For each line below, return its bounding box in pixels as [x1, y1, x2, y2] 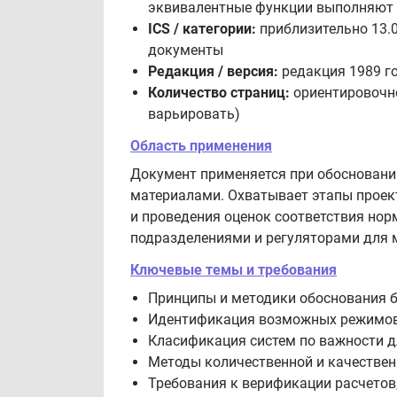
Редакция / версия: [148, 63, 278, 80]
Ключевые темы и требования [130, 261, 337, 278]
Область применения [130, 137, 272, 154]
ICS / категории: [148, 20, 256, 37]
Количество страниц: [148, 84, 290, 101]
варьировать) [148, 105, 240, 122]
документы [148, 42, 223, 58]
